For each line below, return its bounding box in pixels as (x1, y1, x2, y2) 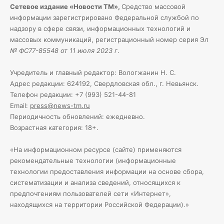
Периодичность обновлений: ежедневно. (10, 112, 145, 120)
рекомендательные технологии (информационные (10, 156, 176, 164)
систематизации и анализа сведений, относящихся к (10, 178, 180, 186)
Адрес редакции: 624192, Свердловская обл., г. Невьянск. (10, 79, 198, 87)
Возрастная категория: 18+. (10, 123, 98, 131)
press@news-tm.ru (30, 101, 90, 109)
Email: (10, 101, 30, 109)
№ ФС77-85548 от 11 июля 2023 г (10, 46, 117, 54)
